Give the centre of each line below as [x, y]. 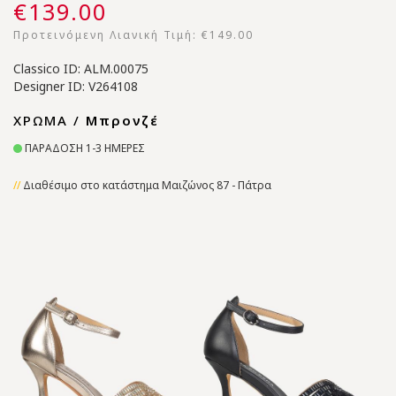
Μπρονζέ [122, 120]
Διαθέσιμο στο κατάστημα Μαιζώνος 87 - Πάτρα [147, 185]
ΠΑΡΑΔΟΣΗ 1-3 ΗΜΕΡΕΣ [84, 148]
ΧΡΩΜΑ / [49, 120]
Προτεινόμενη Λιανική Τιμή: [107, 35]
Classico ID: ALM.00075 [81, 69]
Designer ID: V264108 [76, 86]
